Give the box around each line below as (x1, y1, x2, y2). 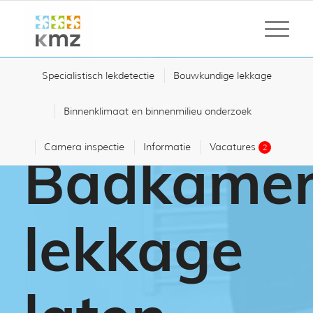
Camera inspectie (43, 140, 124, 153)
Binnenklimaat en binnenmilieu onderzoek (63, 105, 252, 117)
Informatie (143, 140, 191, 153)
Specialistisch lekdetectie (42, 69, 155, 82)
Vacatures (209, 140, 259, 153)
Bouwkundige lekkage (173, 69, 272, 82)
